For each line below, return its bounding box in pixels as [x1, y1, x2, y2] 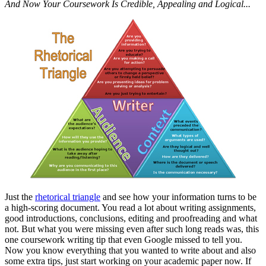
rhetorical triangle [35, 192, 100, 202]
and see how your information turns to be [100, 192, 256, 202]
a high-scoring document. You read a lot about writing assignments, [5, 202, 256, 213]
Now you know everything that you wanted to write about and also [5, 245, 256, 256]
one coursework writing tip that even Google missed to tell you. [5, 235, 242, 245]
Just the [5, 192, 35, 202]
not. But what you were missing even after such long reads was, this [5, 224, 259, 235]
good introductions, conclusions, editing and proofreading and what [5, 213, 257, 224]
